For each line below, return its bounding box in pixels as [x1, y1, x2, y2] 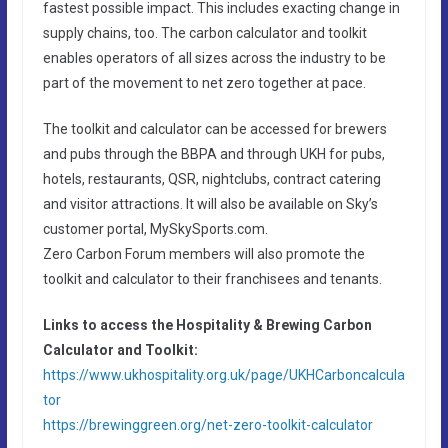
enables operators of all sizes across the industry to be [42, 49, 386, 66]
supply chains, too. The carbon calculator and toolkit [42, 24, 367, 41]
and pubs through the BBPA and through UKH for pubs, [42, 145, 385, 162]
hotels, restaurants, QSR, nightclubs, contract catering [42, 170, 381, 187]
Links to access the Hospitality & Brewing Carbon [42, 316, 372, 333]
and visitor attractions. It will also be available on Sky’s [42, 195, 378, 212]
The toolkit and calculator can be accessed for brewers [42, 120, 387, 137]
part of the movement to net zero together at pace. [42, 74, 366, 91]
